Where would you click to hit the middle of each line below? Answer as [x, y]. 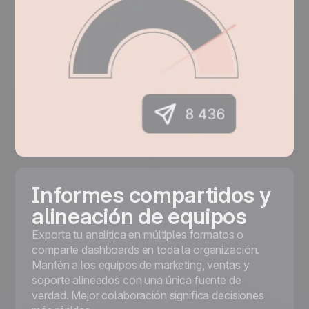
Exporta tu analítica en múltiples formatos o [138, 235]
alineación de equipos [139, 217]
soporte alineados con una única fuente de [137, 280]
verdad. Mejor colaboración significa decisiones [148, 296]
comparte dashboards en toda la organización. [146, 250]
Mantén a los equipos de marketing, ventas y [141, 265]
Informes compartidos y [151, 195]
